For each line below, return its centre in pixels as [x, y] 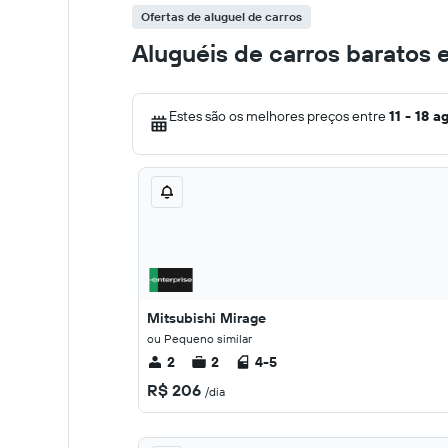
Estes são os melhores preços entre [279, 116]
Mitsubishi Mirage [206, 318]
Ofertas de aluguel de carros [221, 16]
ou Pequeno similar [199, 338]
